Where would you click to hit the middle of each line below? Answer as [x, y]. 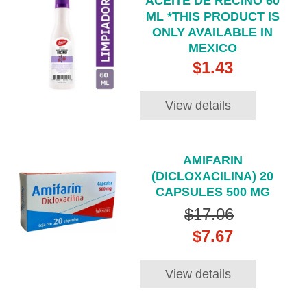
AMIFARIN [212, 160]
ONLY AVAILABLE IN [213, 33]
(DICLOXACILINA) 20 [213, 176]
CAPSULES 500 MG [212, 192]
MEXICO [212, 48]
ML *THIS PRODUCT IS [212, 17]
